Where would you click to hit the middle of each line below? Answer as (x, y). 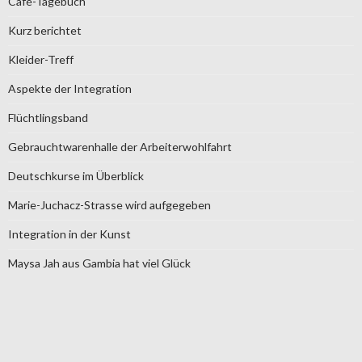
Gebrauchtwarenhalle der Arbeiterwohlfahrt (120, 146)
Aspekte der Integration (70, 88)
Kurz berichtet (45, 30)
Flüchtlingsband (48, 117)
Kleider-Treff (41, 59)
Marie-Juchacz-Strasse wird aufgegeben (109, 204)
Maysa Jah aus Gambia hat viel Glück (99, 263)
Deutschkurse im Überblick (76, 175)
